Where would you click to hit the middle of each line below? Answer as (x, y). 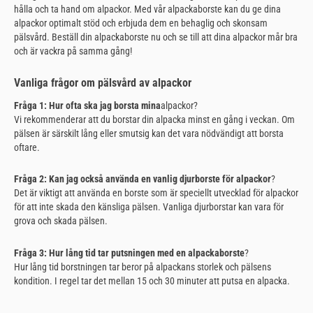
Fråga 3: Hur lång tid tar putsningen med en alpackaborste (129, 253)
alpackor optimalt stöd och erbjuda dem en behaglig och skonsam (141, 23)
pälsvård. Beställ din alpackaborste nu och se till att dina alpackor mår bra (156, 37)
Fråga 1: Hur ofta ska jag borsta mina (87, 105)
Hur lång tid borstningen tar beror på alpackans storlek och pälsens (143, 267)
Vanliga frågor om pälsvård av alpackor (103, 82)
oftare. (27, 147)
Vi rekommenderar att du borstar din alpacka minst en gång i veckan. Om (154, 119)
